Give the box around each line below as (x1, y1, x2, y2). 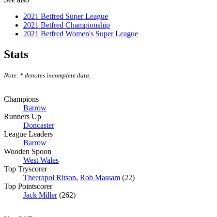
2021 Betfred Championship (23, 20, 110, 29)
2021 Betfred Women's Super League (23, 29, 138, 38)
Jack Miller (23, 190, 57, 199)
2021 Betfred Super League (23, 12, 108, 20)
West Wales (23, 155, 59, 164)
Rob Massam (80, 173, 120, 182)
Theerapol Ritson (23, 173, 76, 182)
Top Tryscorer (4, 164, 47, 173)
